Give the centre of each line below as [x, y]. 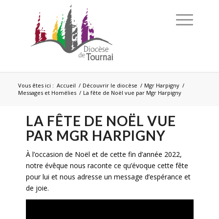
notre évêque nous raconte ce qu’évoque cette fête [107, 165]
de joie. [37, 188]
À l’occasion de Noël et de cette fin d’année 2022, [104, 154]
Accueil [66, 85]
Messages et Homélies [47, 93]
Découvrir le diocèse [110, 85]
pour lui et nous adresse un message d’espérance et [108, 176]
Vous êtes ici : [36, 85]
